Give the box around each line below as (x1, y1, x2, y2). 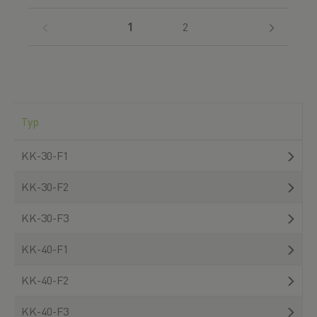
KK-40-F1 (21, 241, 69, 256)
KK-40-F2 (21, 272, 69, 287)
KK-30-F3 (21, 209, 69, 225)
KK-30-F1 (21, 147, 69, 163)
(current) (132, 18, 179, 33)
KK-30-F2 (21, 178, 69, 194)
